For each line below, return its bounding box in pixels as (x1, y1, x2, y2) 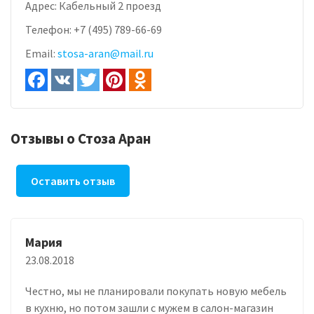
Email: (25, 46, 57, 60)
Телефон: (25, 22, 74, 36)
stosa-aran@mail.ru (57, 46, 153, 60)
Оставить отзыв (31, 173, 115, 188)
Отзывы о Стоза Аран (11, 128, 151, 148)
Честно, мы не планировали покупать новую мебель (25, 283, 287, 298)
